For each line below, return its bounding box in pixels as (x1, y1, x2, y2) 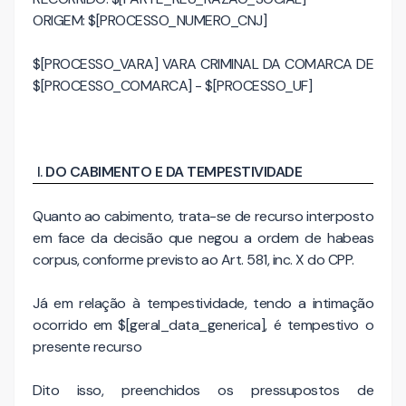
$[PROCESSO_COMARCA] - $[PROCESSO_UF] (33, 76, 312, 95)
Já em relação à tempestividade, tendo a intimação (33, 293, 373, 313)
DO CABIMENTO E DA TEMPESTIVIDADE (45, 162, 303, 181)
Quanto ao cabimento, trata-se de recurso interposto (33, 206, 373, 226)
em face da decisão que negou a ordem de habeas (33, 227, 373, 247)
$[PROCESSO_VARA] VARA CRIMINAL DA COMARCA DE (33, 54, 373, 73)
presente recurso (33, 336, 141, 356)
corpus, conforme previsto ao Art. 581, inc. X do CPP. (33, 249, 354, 269)
